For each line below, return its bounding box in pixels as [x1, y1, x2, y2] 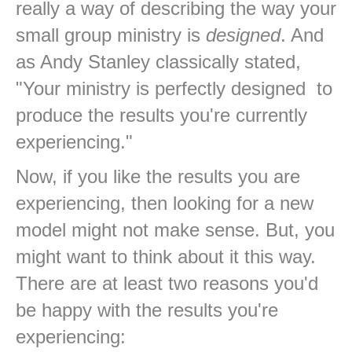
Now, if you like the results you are [16, 166, 300, 188]
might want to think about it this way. [16, 246, 316, 268]
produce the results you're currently [16, 104, 307, 126]
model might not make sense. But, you [16, 219, 335, 241]
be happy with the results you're [16, 299, 278, 321]
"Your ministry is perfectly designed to [16, 78, 332, 100]
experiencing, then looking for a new [16, 192, 313, 214]
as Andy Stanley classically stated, [16, 51, 301, 73]
